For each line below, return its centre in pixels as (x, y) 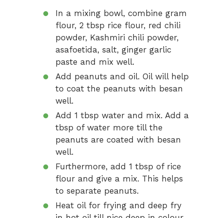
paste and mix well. (95, 62)
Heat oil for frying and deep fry (118, 205)
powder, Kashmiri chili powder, (117, 37)
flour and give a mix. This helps (119, 179)
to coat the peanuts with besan (119, 89)
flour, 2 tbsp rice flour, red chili (118, 25)
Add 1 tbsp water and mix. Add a (122, 115)
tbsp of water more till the (109, 127)
